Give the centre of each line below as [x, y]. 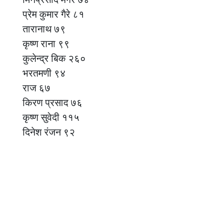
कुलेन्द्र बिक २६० [54, 58]
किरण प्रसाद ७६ [53, 102]
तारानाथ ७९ [44, 29]
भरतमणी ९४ [44, 73]
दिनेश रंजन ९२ [49, 132]
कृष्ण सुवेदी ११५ [51, 117]
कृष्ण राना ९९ [46, 43]
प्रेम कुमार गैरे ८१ [54, 14]
